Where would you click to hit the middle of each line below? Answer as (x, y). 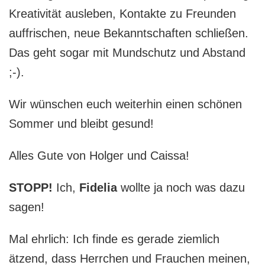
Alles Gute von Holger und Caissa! (99, 155)
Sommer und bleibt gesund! (81, 123)
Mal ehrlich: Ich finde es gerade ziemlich (114, 239)
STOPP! (31, 187)
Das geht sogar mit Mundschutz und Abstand (127, 52)
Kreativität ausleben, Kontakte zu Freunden (122, 13)
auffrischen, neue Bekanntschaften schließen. (129, 33)
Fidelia (98, 187)
